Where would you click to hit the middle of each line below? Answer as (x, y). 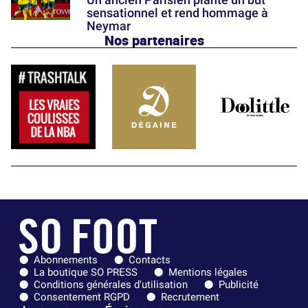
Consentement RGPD (82, 297)
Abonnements (66, 260)
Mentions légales (208, 273)
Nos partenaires (154, 40)
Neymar (109, 26)
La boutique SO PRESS (86, 273)
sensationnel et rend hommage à (177, 13)
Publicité (239, 285)
